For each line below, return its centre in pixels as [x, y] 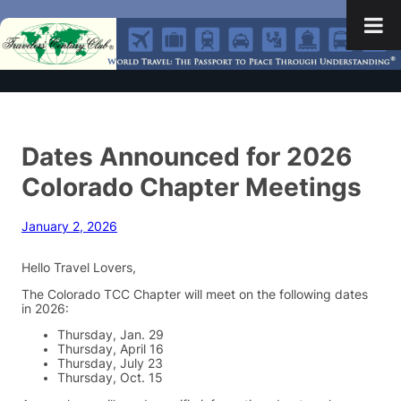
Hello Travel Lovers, [79, 268]
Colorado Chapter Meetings [192, 187]
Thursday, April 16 [111, 350]
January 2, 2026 [69, 227]
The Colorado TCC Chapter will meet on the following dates [195, 294]
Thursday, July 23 [110, 364]
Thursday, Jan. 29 [111, 335]
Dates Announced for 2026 [187, 157]
